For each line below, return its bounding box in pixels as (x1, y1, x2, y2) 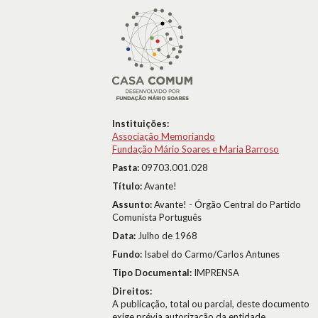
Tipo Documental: (112, 267, 194, 278)
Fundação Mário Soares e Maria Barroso (112, 143, 279, 155)
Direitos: (112, 285, 152, 297)
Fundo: (112, 248, 144, 260)
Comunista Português (112, 212, 202, 223)
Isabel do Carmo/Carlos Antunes (144, 248, 280, 260)
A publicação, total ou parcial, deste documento (112, 298, 309, 309)
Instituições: (112, 118, 169, 129)
